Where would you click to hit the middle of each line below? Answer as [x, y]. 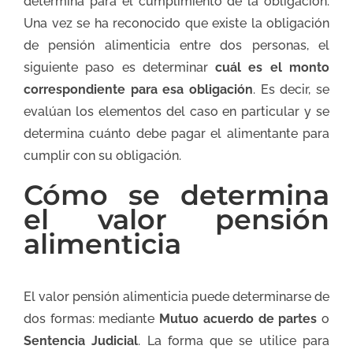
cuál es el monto [273, 67]
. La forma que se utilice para [234, 341]
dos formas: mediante [92, 319]
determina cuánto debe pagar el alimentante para [176, 133]
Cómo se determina [176, 195]
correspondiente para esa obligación [138, 89]
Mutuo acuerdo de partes [238, 319]
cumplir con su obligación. [102, 155]
